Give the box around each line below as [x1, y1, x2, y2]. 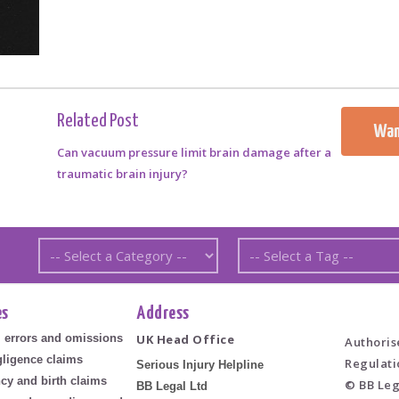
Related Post [56, 111, 139, 130]
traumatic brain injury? [56, 165, 188, 182]
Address [136, 304, 190, 322]
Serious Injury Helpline [136, 358, 265, 372]
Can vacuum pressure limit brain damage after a [56, 143, 331, 160]
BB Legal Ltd [136, 379, 208, 394]
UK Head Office [136, 331, 235, 348]
